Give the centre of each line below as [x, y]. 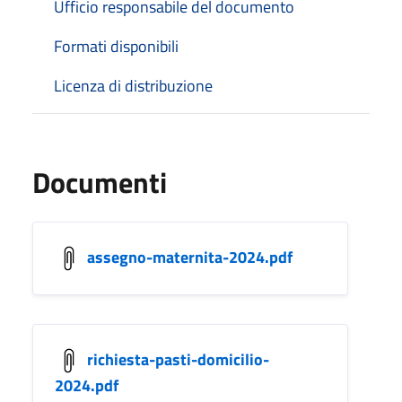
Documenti [100, 182]
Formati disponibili [116, 46]
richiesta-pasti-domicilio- [178, 359]
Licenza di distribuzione [133, 85]
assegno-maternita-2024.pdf [190, 257]
